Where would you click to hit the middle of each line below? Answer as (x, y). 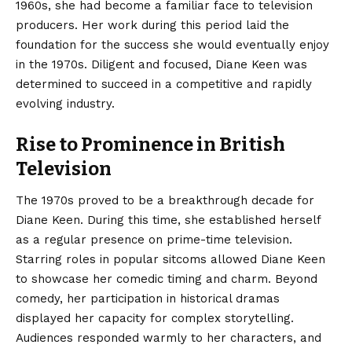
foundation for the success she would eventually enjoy (172, 45)
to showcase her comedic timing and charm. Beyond (167, 279)
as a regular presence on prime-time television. (154, 239)
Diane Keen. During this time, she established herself (168, 220)
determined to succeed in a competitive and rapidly (164, 84)
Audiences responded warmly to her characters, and (169, 337)
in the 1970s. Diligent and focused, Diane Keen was (161, 65)
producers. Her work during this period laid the (152, 26)
